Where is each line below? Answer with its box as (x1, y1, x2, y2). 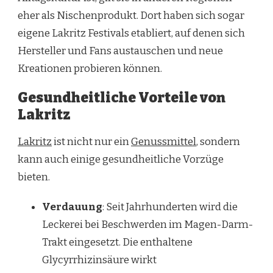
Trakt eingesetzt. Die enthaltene (42, 235, 193, 249)
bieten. (18, 170, 50, 183)
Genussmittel (131, 135, 196, 148)
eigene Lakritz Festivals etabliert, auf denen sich (18, 27, 245, 40)
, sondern (196, 135, 240, 148)
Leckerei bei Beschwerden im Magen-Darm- (42, 218, 253, 231)
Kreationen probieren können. (18, 62, 162, 76)
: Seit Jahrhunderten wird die (102, 200, 238, 213)
